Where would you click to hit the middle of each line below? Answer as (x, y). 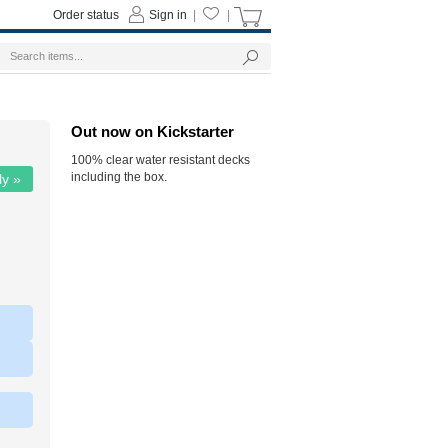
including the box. (119, 177)
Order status (86, 15)
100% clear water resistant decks (160, 160)
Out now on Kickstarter (152, 131)
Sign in (168, 15)
